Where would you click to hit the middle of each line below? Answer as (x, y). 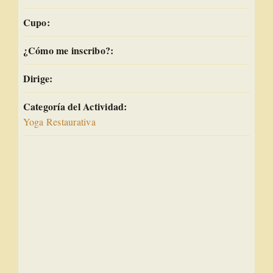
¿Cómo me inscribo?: (68, 50)
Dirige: (38, 78)
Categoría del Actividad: (75, 106)
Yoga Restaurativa (59, 121)
